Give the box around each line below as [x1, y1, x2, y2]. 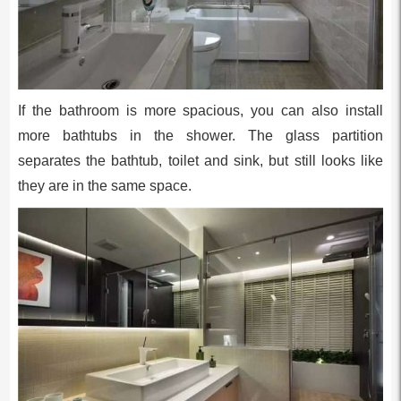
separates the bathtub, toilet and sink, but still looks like [17, 153, 384, 168]
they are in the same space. [17, 178, 192, 193]
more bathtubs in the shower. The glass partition [17, 128, 384, 143]
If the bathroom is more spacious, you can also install [17, 103, 384, 118]
